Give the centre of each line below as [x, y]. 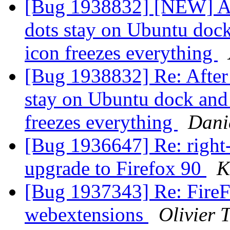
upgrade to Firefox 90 [116, 168]
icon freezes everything [121, 53]
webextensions [87, 215]
